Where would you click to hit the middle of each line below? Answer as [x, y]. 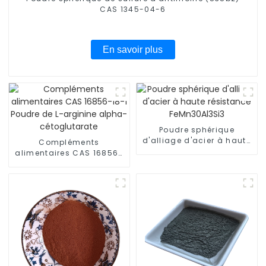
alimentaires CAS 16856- [69, 153]
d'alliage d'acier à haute [197, 140]
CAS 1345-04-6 [133, 9]
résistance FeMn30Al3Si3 [197, 151]
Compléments [69, 142]
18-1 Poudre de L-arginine [69, 163]
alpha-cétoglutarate [69, 174]
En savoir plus [133, 49]
